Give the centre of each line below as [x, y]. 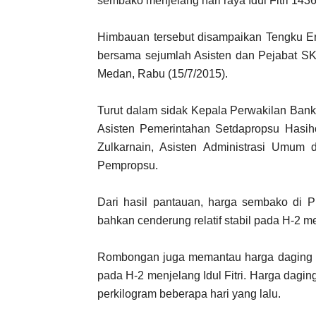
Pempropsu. [128, 165]
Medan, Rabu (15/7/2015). [163, 74]
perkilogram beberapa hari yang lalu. [189, 294]
